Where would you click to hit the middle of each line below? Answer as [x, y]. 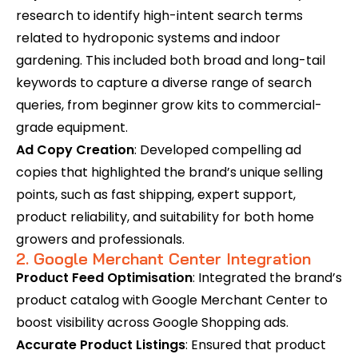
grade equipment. [72, 127]
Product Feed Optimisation [104, 278]
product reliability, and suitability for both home [165, 217]
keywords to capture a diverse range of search [164, 83]
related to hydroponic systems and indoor [148, 38]
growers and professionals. [100, 239]
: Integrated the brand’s [267, 278]
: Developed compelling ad [218, 150]
